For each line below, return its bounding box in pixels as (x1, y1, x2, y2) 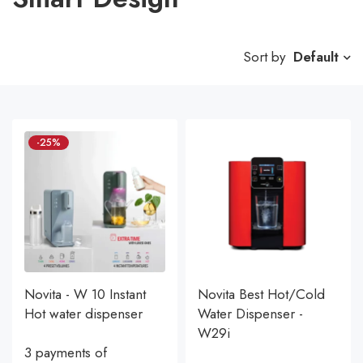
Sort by (243, 47, 285, 66)
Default (293, 47, 339, 67)
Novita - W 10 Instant (24, 284, 146, 305)
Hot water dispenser (24, 304, 143, 324)
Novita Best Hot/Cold (198, 284, 325, 305)
